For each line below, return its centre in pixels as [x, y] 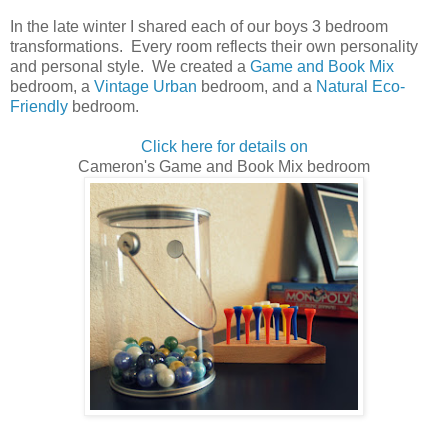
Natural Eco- [360, 86]
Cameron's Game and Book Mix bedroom [224, 166]
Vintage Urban [145, 86]
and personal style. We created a [130, 66]
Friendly [39, 106]
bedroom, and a [256, 86]
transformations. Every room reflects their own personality [214, 46]
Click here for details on [224, 146]
